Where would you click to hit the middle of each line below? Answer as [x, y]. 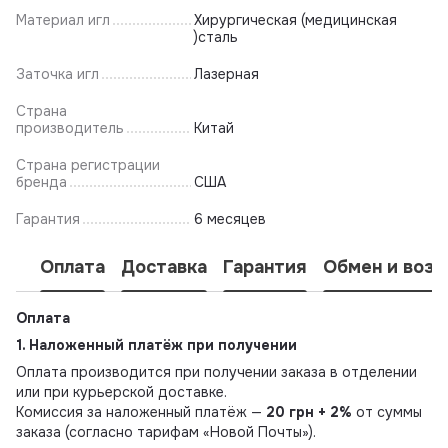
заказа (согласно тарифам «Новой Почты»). [166, 431]
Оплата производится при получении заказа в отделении [216, 371]
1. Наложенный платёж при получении [156, 344]
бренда [41, 181]
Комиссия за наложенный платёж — [141, 411]
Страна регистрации [88, 164]
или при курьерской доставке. [121, 391]
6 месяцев [230, 218]
